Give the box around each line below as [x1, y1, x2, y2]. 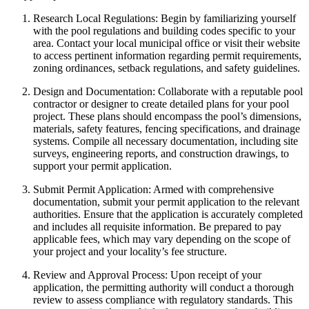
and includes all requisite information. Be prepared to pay [33, 221, 281, 233]
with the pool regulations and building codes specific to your [33, 25, 295, 37]
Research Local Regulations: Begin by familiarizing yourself [33, 12, 296, 25]
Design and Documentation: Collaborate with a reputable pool [33, 86, 303, 98]
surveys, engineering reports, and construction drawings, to [33, 148, 289, 160]
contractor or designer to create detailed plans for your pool [33, 98, 289, 110]
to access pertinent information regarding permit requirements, [33, 50, 301, 62]
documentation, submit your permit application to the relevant [33, 196, 299, 208]
